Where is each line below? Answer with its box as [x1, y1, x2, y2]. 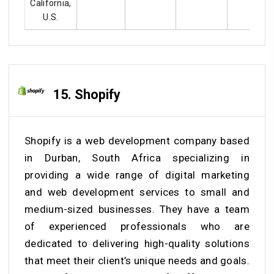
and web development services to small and [24, 186, 250, 199]
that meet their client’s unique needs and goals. [24, 254, 250, 267]
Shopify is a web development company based [24, 135, 250, 147]
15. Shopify [53, 86, 120, 102]
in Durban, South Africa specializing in [24, 152, 250, 165]
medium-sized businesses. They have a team [24, 203, 250, 216]
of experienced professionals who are [24, 220, 250, 233]
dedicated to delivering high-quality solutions [24, 237, 250, 250]
